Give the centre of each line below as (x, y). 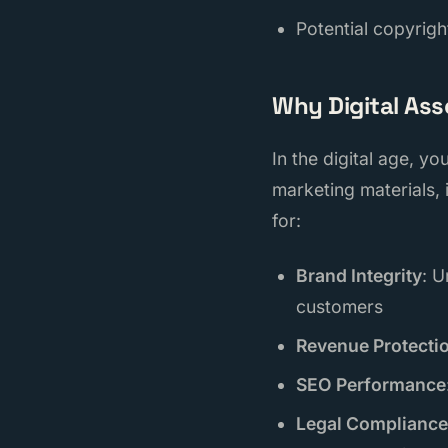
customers (339, 307)
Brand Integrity (359, 276)
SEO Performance (371, 385)
